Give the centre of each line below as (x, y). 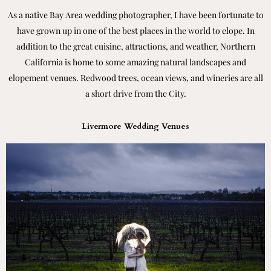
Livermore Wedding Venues (135, 126)
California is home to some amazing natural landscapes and (135, 62)
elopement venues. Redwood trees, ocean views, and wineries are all (135, 78)
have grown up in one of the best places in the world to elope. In (135, 31)
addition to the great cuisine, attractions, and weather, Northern (135, 47)
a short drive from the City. (135, 94)
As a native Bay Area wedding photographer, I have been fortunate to (135, 15)
